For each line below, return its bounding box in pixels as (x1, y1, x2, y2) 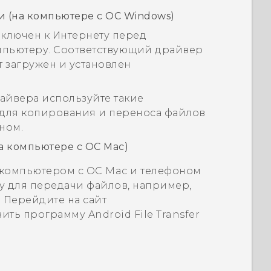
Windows (123, 10, 171, 22)
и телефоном (127, 165, 201, 177)
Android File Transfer (88, 209, 200, 221)
